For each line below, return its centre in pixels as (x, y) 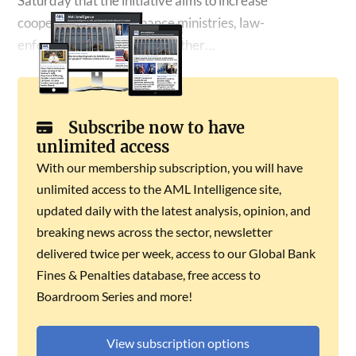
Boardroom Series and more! (115, 296)
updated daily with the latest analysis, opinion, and (174, 210)
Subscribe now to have (157, 127)
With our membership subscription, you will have (170, 167)
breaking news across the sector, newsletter (155, 231)
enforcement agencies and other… (116, 45)
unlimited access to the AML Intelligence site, (159, 188)
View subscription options (178, 342)
